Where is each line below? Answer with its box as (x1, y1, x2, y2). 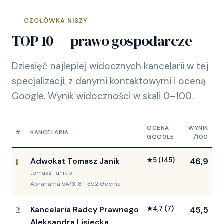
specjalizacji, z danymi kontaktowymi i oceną (12, 74, 206, 87)
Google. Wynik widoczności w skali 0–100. (12, 89, 193, 102)
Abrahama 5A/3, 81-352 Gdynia (30, 179, 121, 188)
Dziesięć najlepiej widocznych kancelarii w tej (12, 59, 208, 72)
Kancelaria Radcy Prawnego (30, 204, 139, 215)
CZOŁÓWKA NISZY (24, 16, 88, 25)
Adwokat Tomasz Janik (30, 155, 120, 166)
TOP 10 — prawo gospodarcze (12, 30, 192, 51)
